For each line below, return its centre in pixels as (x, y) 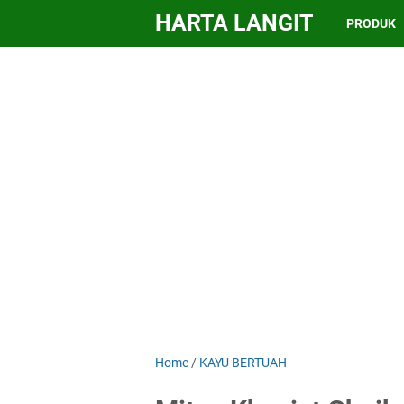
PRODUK (371, 23)
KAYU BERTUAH (243, 363)
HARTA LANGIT (234, 23)
